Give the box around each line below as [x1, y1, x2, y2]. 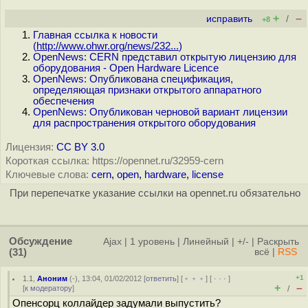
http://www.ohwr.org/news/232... [36, 41, 179, 52]
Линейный [183, 236, 229, 247]
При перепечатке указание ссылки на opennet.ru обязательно [9, 188, 300, 199]
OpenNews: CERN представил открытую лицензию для [33, 52, 296, 63]
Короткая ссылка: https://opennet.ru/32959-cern [5, 155, 223, 166]
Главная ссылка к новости [33, 30, 157, 41]
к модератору [25, 284, 72, 292]
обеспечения [33, 96, 94, 107]
